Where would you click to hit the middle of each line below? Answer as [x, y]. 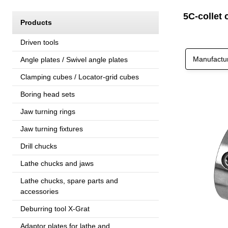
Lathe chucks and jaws [57, 163]
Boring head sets [48, 94]
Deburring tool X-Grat [55, 208]
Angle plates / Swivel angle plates [74, 59]
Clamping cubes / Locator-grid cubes [80, 77]
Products [36, 22]
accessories [39, 191]
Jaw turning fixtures [52, 129]
